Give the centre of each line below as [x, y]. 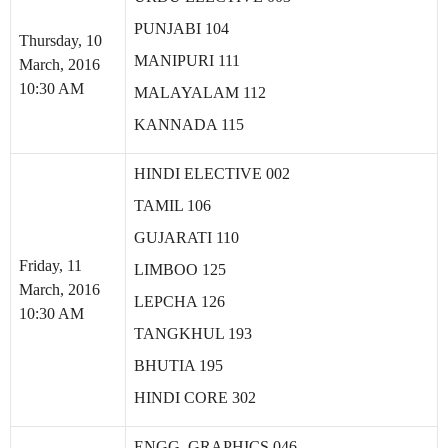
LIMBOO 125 [180, 269]
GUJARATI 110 [186, 237]
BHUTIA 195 [178, 365]
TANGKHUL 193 [193, 333]
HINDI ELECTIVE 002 [212, 173]
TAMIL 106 [172, 205]
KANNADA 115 [189, 124]
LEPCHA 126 [179, 301]
